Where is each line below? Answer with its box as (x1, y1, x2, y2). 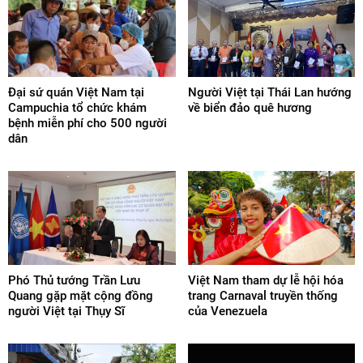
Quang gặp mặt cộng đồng (8, 288, 153, 304)
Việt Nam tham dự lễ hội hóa (187, 273, 344, 288)
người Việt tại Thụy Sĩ (8, 304, 125, 319)
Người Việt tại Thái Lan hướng (187, 85, 352, 100)
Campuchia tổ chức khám (8, 100, 147, 116)
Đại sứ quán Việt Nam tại (8, 85, 144, 100)
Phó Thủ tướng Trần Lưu (8, 273, 140, 288)
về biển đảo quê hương (187, 100, 312, 116)
